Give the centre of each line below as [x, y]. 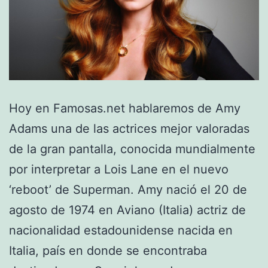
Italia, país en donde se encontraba [108, 251]
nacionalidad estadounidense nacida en [121, 231]
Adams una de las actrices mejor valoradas [129, 129]
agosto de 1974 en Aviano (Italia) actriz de [127, 210]
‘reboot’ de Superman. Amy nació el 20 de [128, 190]
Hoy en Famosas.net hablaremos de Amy [125, 109]
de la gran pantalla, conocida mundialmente [132, 149]
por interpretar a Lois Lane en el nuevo [119, 170]
